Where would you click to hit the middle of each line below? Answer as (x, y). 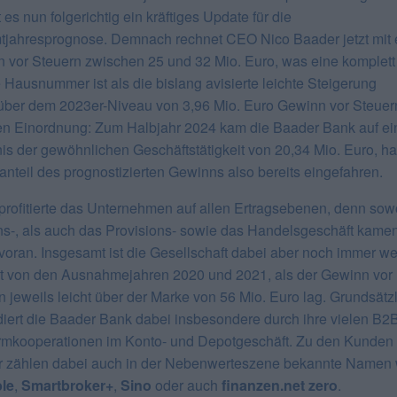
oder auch (186, 385)
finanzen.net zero (279, 385)
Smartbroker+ (67, 385)
